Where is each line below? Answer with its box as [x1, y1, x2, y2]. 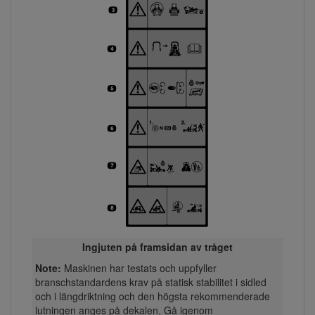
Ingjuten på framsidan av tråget [82, 240, 233, 255]
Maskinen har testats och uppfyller [63, 261, 217, 276]
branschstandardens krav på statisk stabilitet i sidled [34, 275, 266, 290]
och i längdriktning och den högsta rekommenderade [34, 289, 270, 304]
